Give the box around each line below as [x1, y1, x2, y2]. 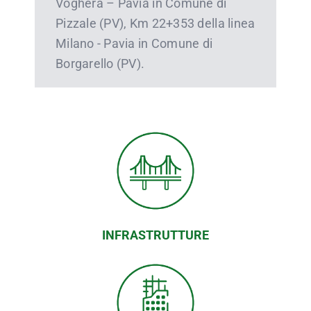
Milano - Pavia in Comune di [55, 35, 213, 51]
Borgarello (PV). [55, 56, 145, 71]
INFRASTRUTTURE [102, 227, 209, 242]
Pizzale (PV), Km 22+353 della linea [55, 15, 255, 31]
